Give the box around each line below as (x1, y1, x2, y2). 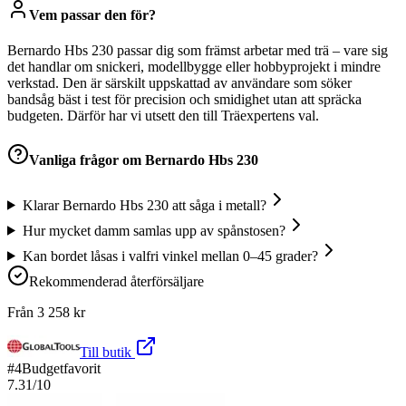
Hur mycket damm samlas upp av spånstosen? (22, 222, 285, 238)
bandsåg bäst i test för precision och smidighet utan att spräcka (7, 92, 362, 108)
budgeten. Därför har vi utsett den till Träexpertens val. (7, 108, 319, 124)
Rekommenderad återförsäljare (29, 273, 204, 289)
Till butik (80, 343, 135, 360)
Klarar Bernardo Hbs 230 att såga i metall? (22, 197, 266, 213)
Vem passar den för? (29, 6, 156, 23)
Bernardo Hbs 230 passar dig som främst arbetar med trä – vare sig (7, 43, 388, 59)
